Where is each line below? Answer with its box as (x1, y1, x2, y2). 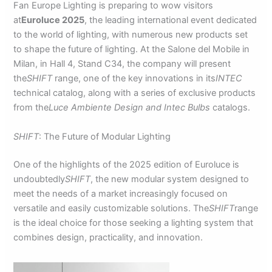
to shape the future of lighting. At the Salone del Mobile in (13, 44, 250, 55)
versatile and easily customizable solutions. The (13, 202, 209, 214)
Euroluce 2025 (21, 15, 85, 26)
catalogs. (210, 102, 251, 114)
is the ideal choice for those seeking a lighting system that (13, 217, 254, 228)
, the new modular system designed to (90, 173, 250, 185)
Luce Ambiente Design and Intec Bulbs (49, 102, 211, 114)
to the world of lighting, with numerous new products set (13, 29, 248, 41)
